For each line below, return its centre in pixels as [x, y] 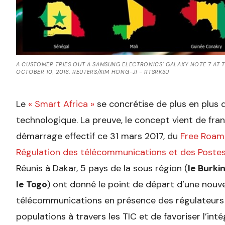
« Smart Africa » [61, 104]
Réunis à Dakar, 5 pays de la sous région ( [102, 168]
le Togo [32, 185]
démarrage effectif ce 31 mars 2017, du [98, 136]
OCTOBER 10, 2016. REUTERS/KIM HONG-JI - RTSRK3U [93, 72]
